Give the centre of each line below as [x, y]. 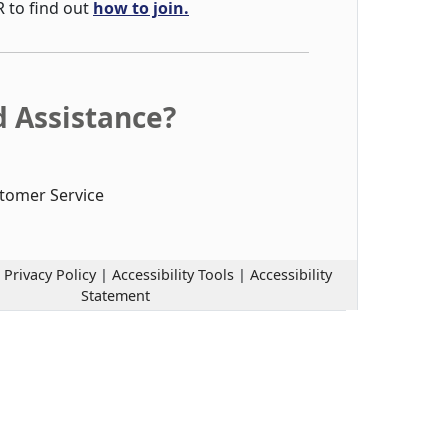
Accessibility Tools [172, 274]
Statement [115, 295]
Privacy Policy [49, 274]
